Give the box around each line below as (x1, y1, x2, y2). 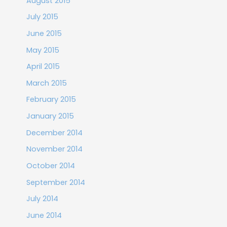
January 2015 (26, 111, 74, 122)
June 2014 (26, 210, 62, 220)
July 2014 (26, 194, 58, 204)
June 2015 (26, 28, 62, 39)
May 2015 (26, 45, 59, 55)
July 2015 (26, 12, 58, 22)
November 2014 (26, 144, 83, 155)
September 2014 (26, 177, 85, 187)
